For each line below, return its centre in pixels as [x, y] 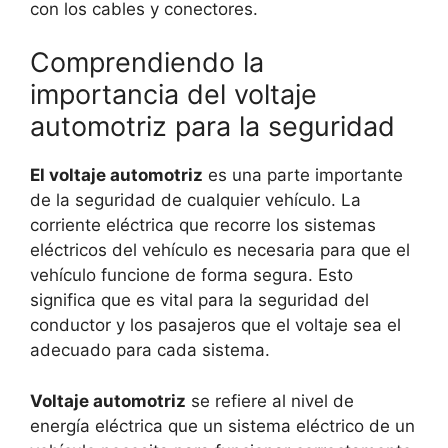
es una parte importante [303, 175]
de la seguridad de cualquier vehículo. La [195, 200]
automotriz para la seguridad [212, 127]
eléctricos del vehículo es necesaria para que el [220, 250]
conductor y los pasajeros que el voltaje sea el [215, 325]
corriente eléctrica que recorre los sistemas [203, 225]
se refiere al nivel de [270, 400]
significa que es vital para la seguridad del [199, 300]
